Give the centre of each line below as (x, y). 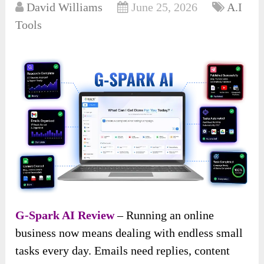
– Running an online (164, 215)
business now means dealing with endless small (129, 233)
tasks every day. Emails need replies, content (123, 251)
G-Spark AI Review (65, 215)
